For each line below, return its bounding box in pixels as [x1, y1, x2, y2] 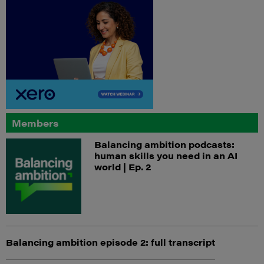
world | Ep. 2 [94, 160, 151, 173]
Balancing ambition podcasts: [94, 137, 235, 150]
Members [12, 115, 58, 130]
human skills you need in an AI [94, 148, 237, 161]
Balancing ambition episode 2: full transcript [6, 235, 215, 248]
